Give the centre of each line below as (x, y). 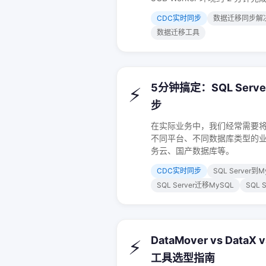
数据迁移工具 (178, 32)
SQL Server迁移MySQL (195, 185)
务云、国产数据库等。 (192, 151)
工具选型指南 (183, 258)
